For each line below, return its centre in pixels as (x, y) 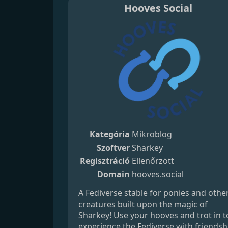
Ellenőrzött (153, 161)
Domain (114, 174)
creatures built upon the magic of (143, 204)
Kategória (110, 134)
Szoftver (113, 147)
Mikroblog (152, 134)
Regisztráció (105, 161)
